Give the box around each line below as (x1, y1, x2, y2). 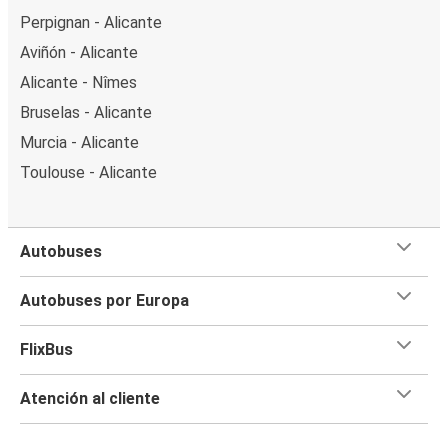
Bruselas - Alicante (20, 102, 152, 122)
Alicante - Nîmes (20, 72, 137, 92)
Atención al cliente (20, 388, 160, 408)
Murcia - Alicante (20, 132, 139, 152)
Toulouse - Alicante (20, 162, 157, 182)
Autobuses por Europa (20, 290, 189, 310)
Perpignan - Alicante (20, 12, 162, 32)
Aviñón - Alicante (20, 42, 138, 62)
